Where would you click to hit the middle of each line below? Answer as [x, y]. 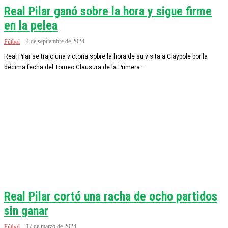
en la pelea [31, 25]
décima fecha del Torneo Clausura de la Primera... [74, 67]
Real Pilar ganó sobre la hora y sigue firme [108, 11]
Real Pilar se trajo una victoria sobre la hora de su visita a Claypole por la [106, 56]
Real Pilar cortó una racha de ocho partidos [111, 196]
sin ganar [26, 211]
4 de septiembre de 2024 [55, 41]
